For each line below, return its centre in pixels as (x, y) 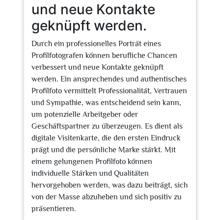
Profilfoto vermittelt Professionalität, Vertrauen (109, 91)
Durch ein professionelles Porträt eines (96, 44)
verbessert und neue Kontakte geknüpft (97, 67)
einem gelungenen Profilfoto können (92, 162)
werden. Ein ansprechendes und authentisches (109, 79)
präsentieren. (54, 209)
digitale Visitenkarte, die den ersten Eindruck (106, 138)
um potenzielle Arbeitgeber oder (85, 114)
